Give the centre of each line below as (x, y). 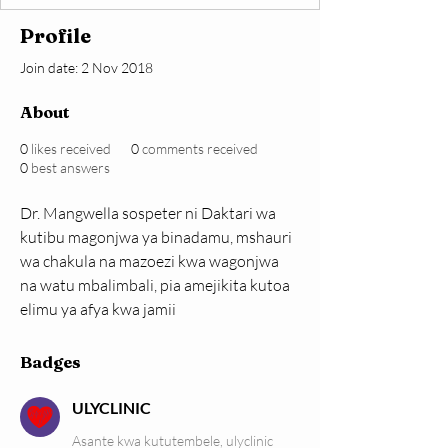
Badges (50, 362)
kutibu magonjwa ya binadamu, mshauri (157, 237)
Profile (55, 36)
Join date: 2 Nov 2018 (86, 68)
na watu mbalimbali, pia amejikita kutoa (156, 285)
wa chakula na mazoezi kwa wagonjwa (151, 261)
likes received (71, 149)
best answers (70, 168)
